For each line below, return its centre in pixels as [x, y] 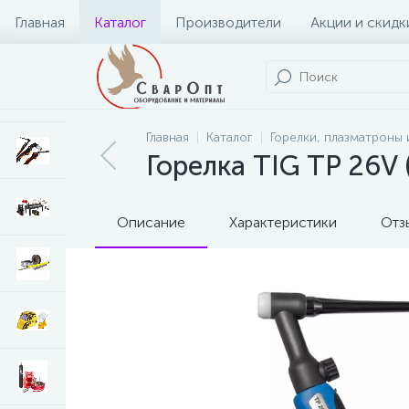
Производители [228, 22]
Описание [151, 222]
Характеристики [283, 222]
